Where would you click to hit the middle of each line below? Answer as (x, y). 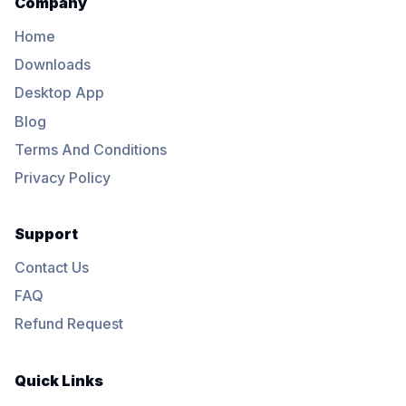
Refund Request (69, 324)
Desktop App (59, 93)
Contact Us (52, 267)
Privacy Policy (63, 177)
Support (46, 234)
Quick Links (59, 380)
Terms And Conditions (91, 149)
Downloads (53, 65)
